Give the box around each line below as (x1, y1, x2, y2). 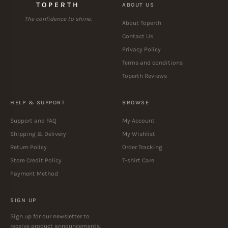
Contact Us (122, 32, 153, 40)
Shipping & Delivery (10, 130, 66, 137)
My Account (122, 117, 155, 124)
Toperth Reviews (122, 72, 167, 79)
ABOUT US (122, 1, 155, 8)
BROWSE (122, 99, 150, 106)
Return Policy (10, 143, 47, 151)
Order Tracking (122, 143, 162, 151)
